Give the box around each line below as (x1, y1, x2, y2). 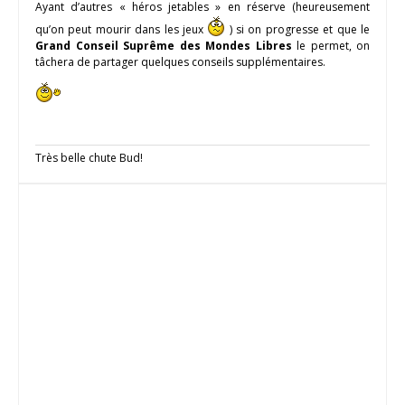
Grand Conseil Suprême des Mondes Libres (35, 37, 292, 53)
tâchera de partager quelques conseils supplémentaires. (35, 53, 325, 70)
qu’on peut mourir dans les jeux (35, 21, 208, 37)
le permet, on (291, 37, 370, 53)
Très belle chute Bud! (35, 149, 143, 165)
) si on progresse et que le (225, 21, 371, 37)
